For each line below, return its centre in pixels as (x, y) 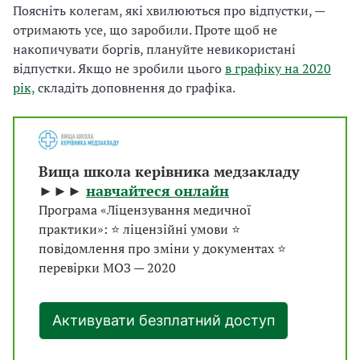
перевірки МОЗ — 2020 (107, 268)
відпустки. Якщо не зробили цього (119, 69)
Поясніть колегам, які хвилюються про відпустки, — (169, 11)
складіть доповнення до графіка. (135, 88)
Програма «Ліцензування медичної (145, 210)
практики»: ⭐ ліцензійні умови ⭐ (139, 229)
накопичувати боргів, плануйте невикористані (154, 49)
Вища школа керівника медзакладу (169, 172)
